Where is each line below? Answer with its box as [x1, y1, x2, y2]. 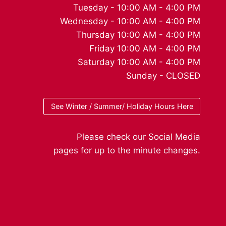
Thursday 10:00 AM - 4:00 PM [76, 29, 200, 40]
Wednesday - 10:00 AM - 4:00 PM [60, 16, 200, 26]
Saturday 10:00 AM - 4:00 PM [78, 56, 200, 67]
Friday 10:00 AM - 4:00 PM [89, 43, 200, 53]
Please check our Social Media [77, 132, 200, 142]
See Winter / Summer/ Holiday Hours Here [50, 102, 193, 111]
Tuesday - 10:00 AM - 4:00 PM [73, 2, 200, 13]
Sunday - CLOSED [126, 70, 200, 81]
